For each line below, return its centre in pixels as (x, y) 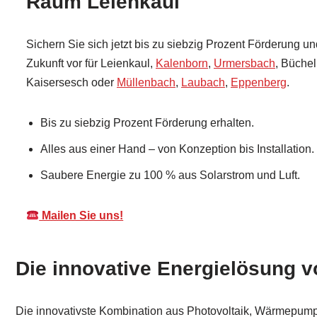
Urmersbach (244, 63)
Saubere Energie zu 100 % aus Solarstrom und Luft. (170, 175)
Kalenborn (182, 63)
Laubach (203, 82)
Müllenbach (146, 82)
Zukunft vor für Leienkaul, (91, 63)
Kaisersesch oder (71, 82)
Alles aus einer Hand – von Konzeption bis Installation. (177, 149)
